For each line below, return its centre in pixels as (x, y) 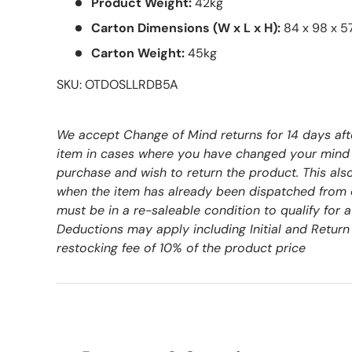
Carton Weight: (138, 53)
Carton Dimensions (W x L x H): (186, 27)
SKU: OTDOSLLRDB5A (117, 84)
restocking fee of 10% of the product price (181, 247)
